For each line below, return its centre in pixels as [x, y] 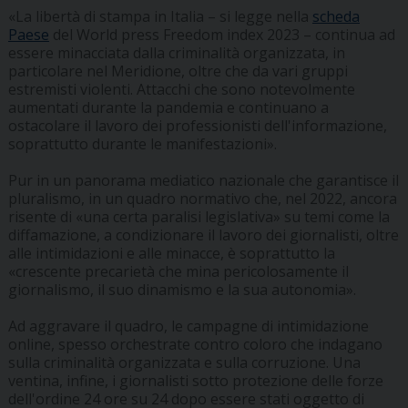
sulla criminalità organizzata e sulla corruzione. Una [184, 363]
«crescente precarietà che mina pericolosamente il [178, 272]
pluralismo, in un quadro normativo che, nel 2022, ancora [202, 199]
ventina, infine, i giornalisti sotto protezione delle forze [195, 381]
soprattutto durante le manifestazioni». [142, 144]
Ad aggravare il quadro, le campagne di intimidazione [188, 326]
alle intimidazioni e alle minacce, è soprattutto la [171, 254]
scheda [336, 17]
